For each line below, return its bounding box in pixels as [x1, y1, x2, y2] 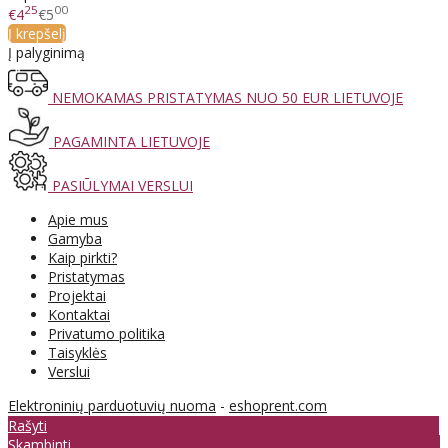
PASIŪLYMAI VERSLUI [48, 176, 193, 196]
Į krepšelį [8, 24, 66, 44]
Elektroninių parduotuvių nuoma [8, 396, 216, 416]
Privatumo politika [48, 324, 165, 344]
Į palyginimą [8, 43, 85, 63]
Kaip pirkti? [48, 248, 117, 268]
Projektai [48, 286, 106, 306]
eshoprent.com [229, 396, 327, 416]
